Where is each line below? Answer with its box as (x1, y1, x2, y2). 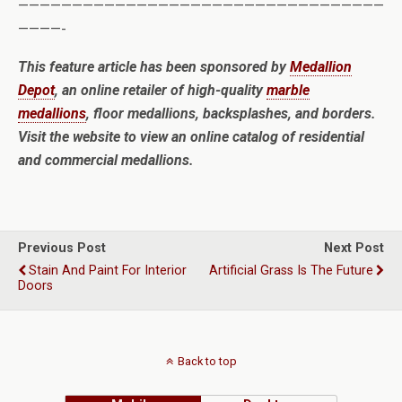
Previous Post (18, 240, 106, 256)
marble (267, 82, 310, 99)
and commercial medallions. (18, 152, 194, 169)
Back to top (177, 354, 237, 368)
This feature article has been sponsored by (18, 58, 290, 75)
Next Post (324, 240, 384, 256)
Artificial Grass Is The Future (209, 263, 373, 278)
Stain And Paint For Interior (29, 263, 187, 278)
